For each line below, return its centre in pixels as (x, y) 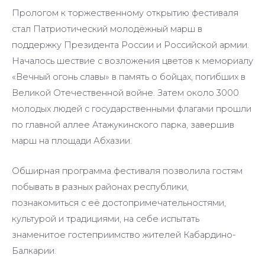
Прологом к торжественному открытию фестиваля (125, 13)
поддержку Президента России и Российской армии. (130, 45)
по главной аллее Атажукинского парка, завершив (123, 125)
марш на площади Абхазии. (72, 141)
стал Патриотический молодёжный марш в (107, 29)
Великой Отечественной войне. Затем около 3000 (125, 93)
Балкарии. (34, 251)
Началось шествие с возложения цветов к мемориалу (132, 61)
